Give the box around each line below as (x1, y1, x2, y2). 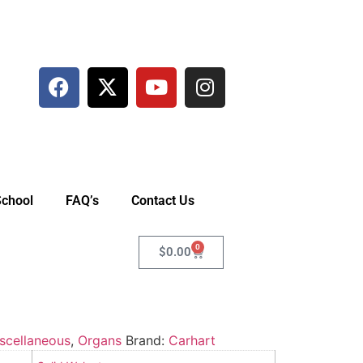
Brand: (125, 332, 169, 349)
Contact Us (131, 193, 194, 208)
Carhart (168, 332, 216, 349)
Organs (77, 332, 122, 349)
